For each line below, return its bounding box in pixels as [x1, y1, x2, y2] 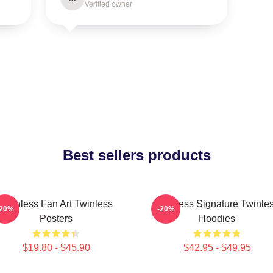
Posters [40, 213, 73, 224]
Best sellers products [62, 147, 211, 163]
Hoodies [199, 213, 235, 224]
